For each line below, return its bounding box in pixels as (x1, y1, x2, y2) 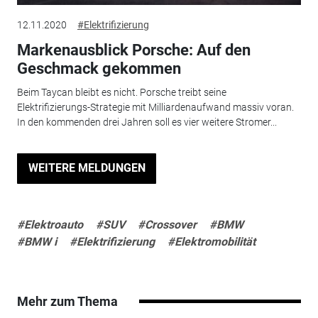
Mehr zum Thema (16, 293, 118, 309)
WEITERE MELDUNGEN (28, 161, 146, 175)
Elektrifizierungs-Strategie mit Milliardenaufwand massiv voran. (16, 102, 294, 113)
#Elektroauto (16, 217, 83, 231)
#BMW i (16, 234, 57, 248)
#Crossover (137, 217, 197, 231)
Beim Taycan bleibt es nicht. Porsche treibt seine (16, 87, 226, 98)
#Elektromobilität (167, 234, 256, 248)
